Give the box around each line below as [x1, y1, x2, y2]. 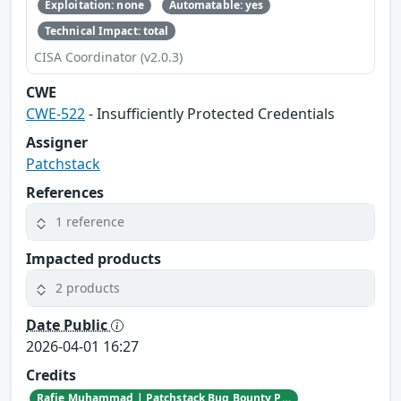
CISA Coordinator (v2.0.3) [34, 47, 183, 65]
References [26, 182, 104, 202]
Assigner [26, 132, 88, 152]
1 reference [55, 213, 124, 231]
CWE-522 [26, 103, 85, 124]
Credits [26, 364, 76, 385]
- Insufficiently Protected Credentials [85, 103, 335, 124]
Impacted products [26, 248, 161, 269]
